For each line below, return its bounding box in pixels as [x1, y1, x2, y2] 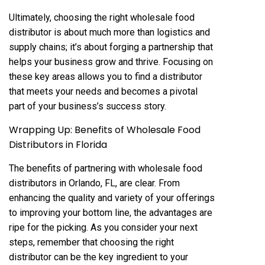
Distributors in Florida [9, 138, 107, 151]
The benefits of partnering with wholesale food [9, 163, 202, 174]
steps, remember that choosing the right [9, 237, 174, 248]
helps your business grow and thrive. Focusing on [9, 56, 213, 67]
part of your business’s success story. [9, 101, 166, 112]
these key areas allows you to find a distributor [9, 71, 202, 82]
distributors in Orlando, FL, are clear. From [9, 177, 180, 189]
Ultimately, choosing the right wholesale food [9, 12, 195, 23]
